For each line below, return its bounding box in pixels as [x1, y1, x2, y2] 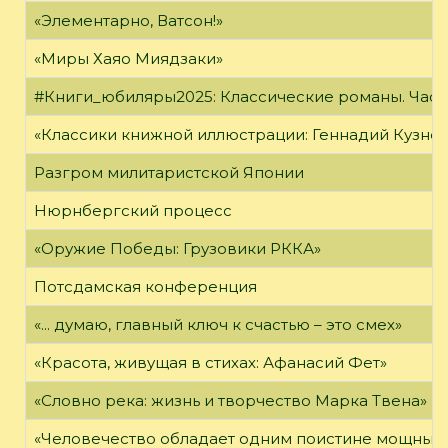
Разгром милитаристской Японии [34, 163, 304, 183]
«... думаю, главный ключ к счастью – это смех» [34, 315, 402, 335]
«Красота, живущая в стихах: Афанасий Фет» [34, 353, 387, 373]
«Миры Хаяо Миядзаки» [34, 49, 223, 69]
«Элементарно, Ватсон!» [34, 11, 223, 31]
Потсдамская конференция [34, 277, 257, 297]
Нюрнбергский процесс [34, 201, 232, 221]
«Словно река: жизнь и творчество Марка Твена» [34, 391, 427, 411]
